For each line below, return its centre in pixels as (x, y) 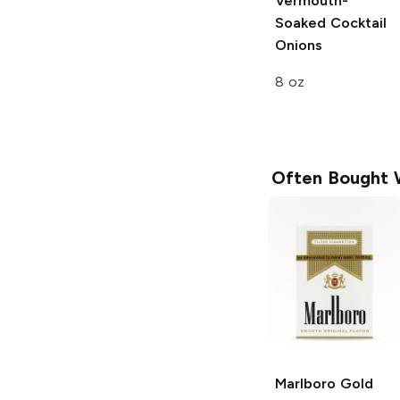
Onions (299, 45)
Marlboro (305, 383)
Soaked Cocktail (331, 22)
